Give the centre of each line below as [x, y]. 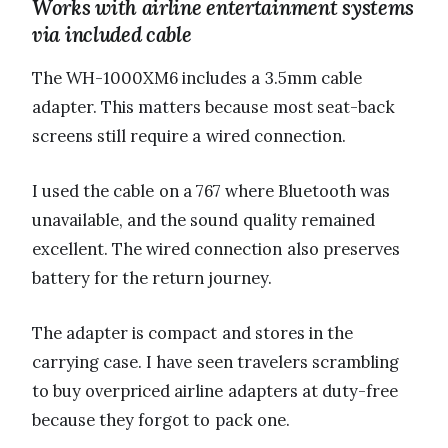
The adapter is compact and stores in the [193, 333]
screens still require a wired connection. [189, 136]
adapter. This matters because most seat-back [213, 107]
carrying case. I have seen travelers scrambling [215, 362]
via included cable [112, 35]
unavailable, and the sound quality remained [203, 220]
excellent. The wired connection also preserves [216, 249]
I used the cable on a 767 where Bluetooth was [211, 191]
